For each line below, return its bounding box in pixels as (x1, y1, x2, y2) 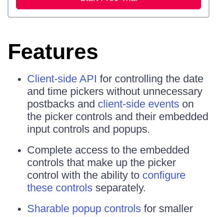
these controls (27, 182, 93, 194)
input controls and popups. (27, 123, 150, 136)
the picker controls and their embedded (27, 110, 208, 123)
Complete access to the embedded (27, 144, 189, 156)
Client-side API (27, 73, 97, 85)
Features (8, 39, 98, 64)
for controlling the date (97, 73, 203, 85)
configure (142, 169, 186, 182)
